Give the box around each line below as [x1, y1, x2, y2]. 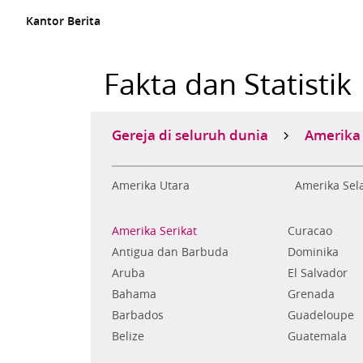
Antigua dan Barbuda [112, 244, 228, 260]
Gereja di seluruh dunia [112, 125, 268, 144]
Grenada [287, 286, 335, 302]
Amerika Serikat [112, 223, 197, 239]
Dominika [287, 244, 339, 260]
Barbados [112, 307, 164, 323]
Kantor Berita [26, 13, 100, 29]
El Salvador [287, 265, 348, 281]
